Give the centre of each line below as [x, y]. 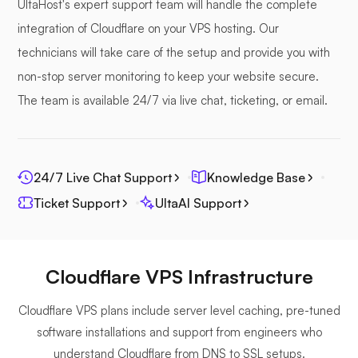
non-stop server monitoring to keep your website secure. [168, 76]
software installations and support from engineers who [179, 332]
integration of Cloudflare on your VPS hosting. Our [148, 28]
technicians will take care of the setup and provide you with [174, 52]
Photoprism [137, 86]
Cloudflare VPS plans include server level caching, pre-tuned [179, 310]
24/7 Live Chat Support [103, 177]
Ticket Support [77, 203]
